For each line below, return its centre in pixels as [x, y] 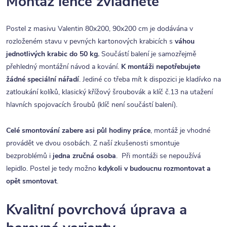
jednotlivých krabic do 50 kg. [53, 54]
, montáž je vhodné [180, 131]
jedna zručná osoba [84, 156]
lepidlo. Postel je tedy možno [52, 169]
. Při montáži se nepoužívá [158, 156]
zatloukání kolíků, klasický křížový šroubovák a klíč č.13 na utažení [109, 92]
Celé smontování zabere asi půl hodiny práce [78, 131]
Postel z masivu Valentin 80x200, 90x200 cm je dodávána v [100, 29]
